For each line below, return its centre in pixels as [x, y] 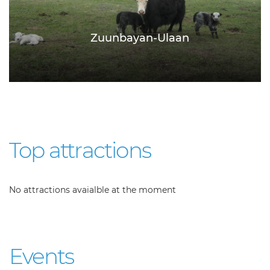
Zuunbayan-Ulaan [140, 38]
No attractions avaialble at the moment [93, 190]
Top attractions [80, 150]
